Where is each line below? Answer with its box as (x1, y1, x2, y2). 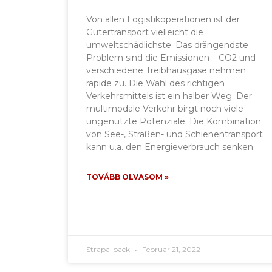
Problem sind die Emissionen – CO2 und (86, 52, 256, 63)
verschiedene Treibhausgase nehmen (86, 64, 246, 76)
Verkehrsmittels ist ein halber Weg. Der (86, 90, 252, 101)
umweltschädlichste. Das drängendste (86, 39, 248, 50)
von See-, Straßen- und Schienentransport (86, 128, 263, 140)
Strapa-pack (86, 244, 132, 254)
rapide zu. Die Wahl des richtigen (86, 77, 225, 89)
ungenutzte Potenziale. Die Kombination (86, 115, 261, 127)
